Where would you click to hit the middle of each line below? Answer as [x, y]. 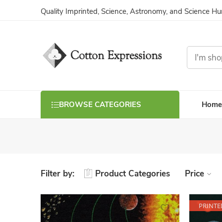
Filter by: [57, 174]
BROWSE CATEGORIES [100, 105]
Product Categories [133, 174]
